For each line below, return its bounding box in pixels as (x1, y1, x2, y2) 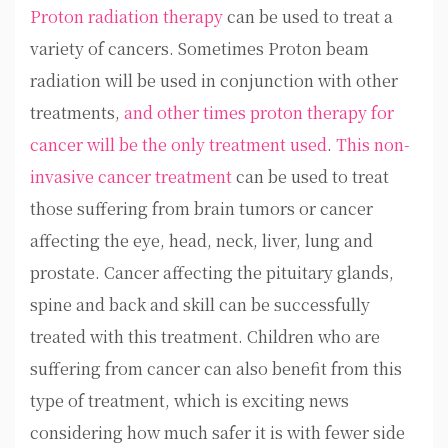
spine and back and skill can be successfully (30, 293, 370, 316)
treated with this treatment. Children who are (30, 325, 380, 348)
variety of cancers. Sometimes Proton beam (30, 37, 369, 60)
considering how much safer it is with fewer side (30, 421, 405, 444)
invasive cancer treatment (30, 165, 232, 188)
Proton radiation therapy (30, 5, 223, 28)
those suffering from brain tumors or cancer (30, 197, 373, 220)
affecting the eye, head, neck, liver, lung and (30, 229, 373, 252)
